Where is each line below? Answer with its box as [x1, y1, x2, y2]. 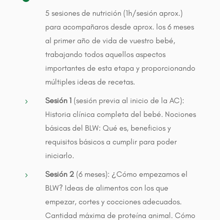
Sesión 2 [45, 169, 74, 179]
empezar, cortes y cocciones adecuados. [45, 196, 182, 206]
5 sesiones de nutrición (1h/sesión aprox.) [45, 8, 183, 18]
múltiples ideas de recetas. [45, 77, 135, 86]
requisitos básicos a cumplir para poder [45, 137, 177, 146]
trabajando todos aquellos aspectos [45, 49, 165, 59]
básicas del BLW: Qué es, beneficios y [45, 123, 171, 133]
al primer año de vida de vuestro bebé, [45, 35, 175, 45]
